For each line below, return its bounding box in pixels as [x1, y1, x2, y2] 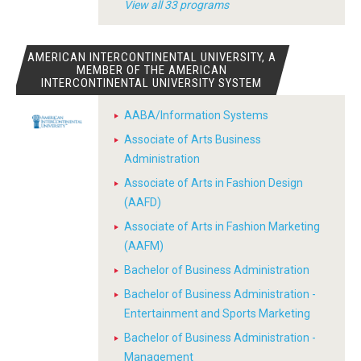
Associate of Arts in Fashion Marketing [124, 220, 320, 233]
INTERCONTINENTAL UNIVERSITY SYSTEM [41, 76, 263, 90]
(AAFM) [124, 239, 164, 252]
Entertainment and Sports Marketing [124, 307, 310, 320]
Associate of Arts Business [124, 133, 261, 146]
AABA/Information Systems [124, 109, 268, 122]
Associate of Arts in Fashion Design [124, 176, 303, 189]
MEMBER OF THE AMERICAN [76, 63, 227, 77]
